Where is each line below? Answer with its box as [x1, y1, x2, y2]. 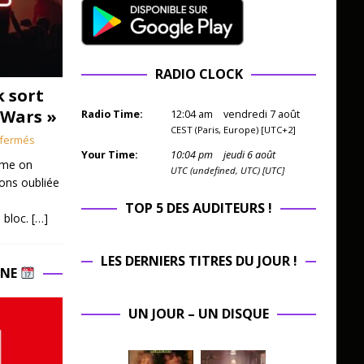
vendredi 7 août [223, 107, 300, 122]
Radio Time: [80, 107, 143, 122]
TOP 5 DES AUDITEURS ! [125, 199, 273, 218]
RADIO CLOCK [154, 65, 243, 84]
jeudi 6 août [223, 148, 275, 162]
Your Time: [80, 148, 138, 162]
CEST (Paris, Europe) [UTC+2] [170, 123, 296, 136]
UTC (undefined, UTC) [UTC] [170, 164, 284, 177]
